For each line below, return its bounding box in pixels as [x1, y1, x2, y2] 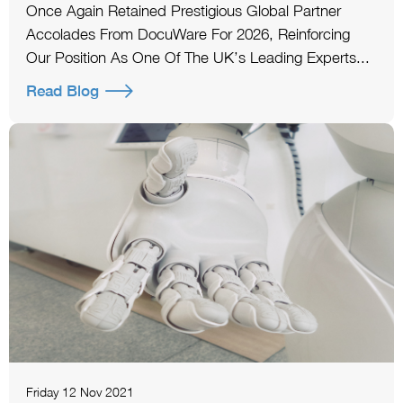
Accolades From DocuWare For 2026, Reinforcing [25, 24, 350, 43]
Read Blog [25, 81, 99, 100]
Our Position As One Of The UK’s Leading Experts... [25, 48, 370, 67]
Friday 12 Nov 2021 [25, 383, 134, 399]
